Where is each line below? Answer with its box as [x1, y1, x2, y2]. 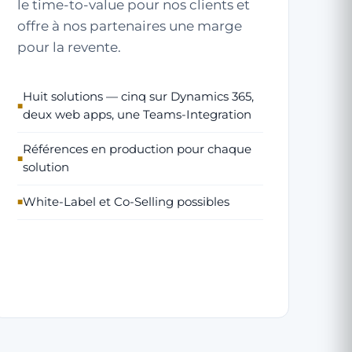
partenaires [90, 18, 167, 34]
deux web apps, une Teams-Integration [23, 108, 252, 122]
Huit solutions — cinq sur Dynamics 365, [23, 90, 255, 104]
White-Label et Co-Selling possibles [23, 195, 230, 209]
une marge [166, 18, 243, 34]
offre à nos [17, 18, 90, 34]
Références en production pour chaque [23, 142, 252, 156]
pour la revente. [17, 39, 122, 55]
